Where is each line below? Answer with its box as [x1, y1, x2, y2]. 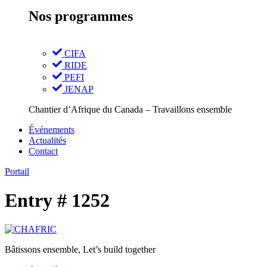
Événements [29, 124, 74, 135]
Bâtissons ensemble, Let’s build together [5, 244, 156, 255]
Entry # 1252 [5, 190, 110, 212]
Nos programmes [29, 8, 133, 24]
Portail [5, 166, 29, 176]
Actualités [29, 135, 66, 145]
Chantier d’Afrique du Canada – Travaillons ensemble [29, 104, 232, 114]
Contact [29, 145, 58, 156]
